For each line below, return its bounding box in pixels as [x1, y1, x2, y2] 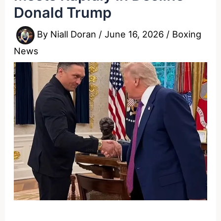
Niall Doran [50, 29, 99, 40]
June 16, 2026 [105, 29, 167, 40]
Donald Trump [14, 3, 112, 21]
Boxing [172, 29, 202, 40]
